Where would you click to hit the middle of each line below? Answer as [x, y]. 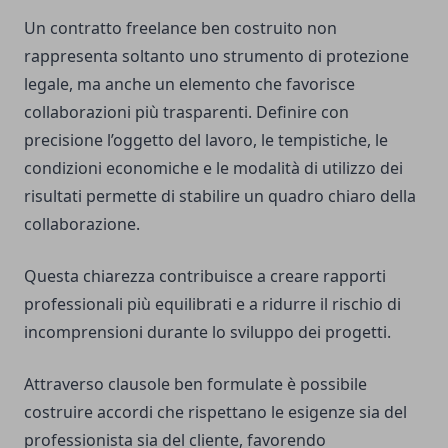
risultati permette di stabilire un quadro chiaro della [220, 196]
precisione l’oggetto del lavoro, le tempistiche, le [206, 140]
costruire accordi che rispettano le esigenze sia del [215, 412]
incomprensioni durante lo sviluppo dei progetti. [207, 332]
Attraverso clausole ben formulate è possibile [195, 384]
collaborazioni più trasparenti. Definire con [186, 112]
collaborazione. [82, 224]
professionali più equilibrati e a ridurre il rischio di [212, 304]
